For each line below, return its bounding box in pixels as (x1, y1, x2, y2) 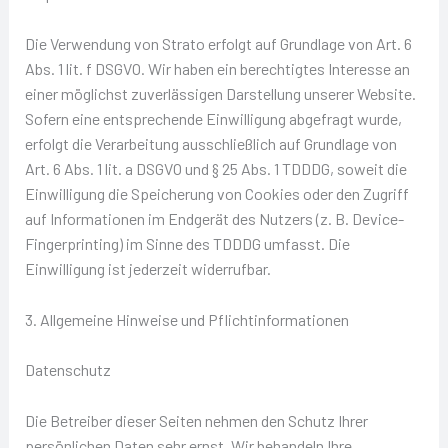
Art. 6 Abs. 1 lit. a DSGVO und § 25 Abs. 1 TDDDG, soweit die (24, 159, 407, 179)
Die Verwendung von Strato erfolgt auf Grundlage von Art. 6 (24, 34, 412, 54)
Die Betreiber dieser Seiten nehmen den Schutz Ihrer (24, 410, 368, 430)
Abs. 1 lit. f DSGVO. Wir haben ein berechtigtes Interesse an (24, 59, 410, 79)
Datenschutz (24, 360, 111, 380)
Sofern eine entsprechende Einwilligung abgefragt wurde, (24, 109, 402, 129)
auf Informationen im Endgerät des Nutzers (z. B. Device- (24, 209, 404, 229)
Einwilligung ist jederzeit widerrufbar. (24, 259, 271, 279)
